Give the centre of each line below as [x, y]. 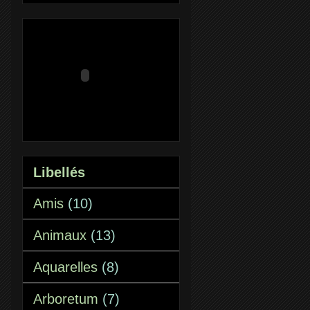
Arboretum [66, 299]
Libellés [59, 172]
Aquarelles [65, 267]
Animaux [60, 235]
